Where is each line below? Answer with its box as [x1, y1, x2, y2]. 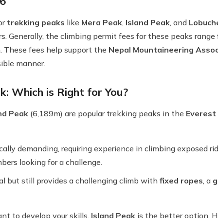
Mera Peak [81, 18, 122, 27]
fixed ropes [160, 176, 203, 185]
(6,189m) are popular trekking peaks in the [28, 109, 186, 118]
